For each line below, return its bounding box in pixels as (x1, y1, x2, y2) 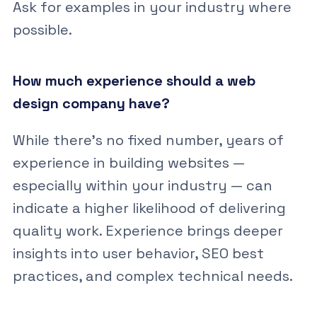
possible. (12, 20, 72, 39)
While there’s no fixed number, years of (12, 130, 284, 149)
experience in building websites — (12, 153, 245, 172)
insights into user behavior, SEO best (12, 243, 264, 263)
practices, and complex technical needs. (12, 266, 293, 285)
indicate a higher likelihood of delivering (12, 198, 286, 217)
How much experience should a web (12, 71, 255, 90)
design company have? (12, 93, 170, 113)
